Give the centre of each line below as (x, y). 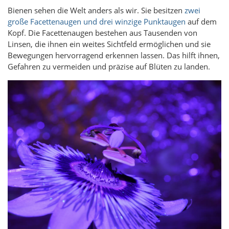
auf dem (201, 22)
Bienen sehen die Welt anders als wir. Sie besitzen (96, 10)
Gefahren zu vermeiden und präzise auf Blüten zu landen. (109, 67)
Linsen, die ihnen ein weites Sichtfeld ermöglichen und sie (109, 44)
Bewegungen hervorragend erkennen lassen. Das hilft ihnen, (114, 55)
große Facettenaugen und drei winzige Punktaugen (97, 22)
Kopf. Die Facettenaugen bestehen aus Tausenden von (102, 33)
